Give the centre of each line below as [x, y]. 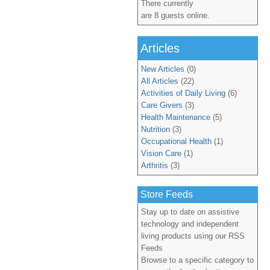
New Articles [163, 69]
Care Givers [162, 105]
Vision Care [161, 153]
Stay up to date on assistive [190, 212]
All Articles [160, 81]
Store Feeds [167, 194]
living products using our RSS [193, 236]
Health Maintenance [176, 117]
